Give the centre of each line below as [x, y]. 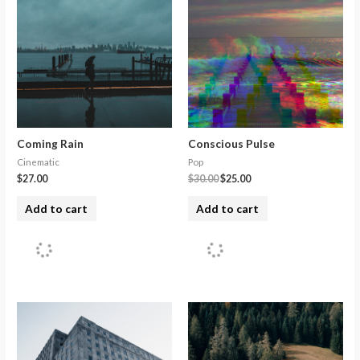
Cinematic [39, 162]
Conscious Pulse [231, 144]
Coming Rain [51, 144]
